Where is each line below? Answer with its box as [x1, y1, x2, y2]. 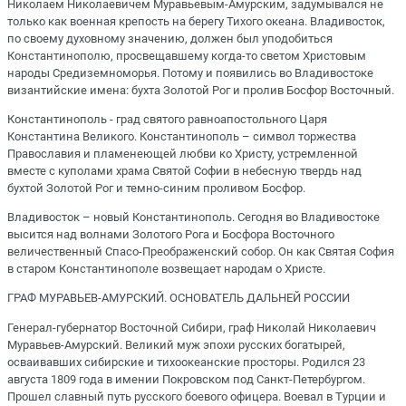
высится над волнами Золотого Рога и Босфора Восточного [7, 227, 334, 242]
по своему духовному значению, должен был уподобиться [7, 31, 333, 45]
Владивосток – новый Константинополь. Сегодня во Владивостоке [7, 210, 380, 225]
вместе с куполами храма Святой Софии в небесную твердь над [7, 164, 362, 178]
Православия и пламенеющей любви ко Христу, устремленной [7, 147, 358, 160]
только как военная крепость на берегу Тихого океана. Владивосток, [7, 14, 385, 28]
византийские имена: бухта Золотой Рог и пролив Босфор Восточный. [7, 82, 394, 97]
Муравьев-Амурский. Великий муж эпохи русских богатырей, [7, 337, 345, 352]
